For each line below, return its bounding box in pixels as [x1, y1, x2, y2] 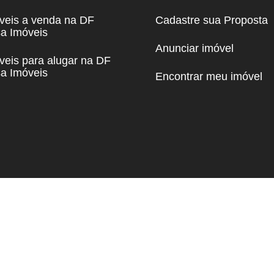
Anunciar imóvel [155, 42, 234, 54]
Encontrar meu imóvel [155, 70, 262, 83]
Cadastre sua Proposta [155, 13, 268, 26]
